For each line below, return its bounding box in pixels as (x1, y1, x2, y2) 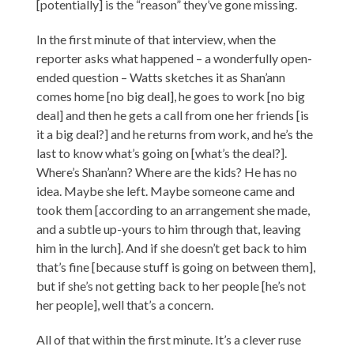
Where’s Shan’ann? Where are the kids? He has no (36, 164, 298, 180)
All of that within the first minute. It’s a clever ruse (36, 332, 302, 348)
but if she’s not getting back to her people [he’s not (36, 278, 307, 294)
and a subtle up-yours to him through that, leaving (36, 221, 302, 237)
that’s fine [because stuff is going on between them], (36, 259, 316, 275)
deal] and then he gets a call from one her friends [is (36, 107, 310, 123)
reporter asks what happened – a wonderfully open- (36, 51, 313, 66)
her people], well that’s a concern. (36, 297, 214, 313)
